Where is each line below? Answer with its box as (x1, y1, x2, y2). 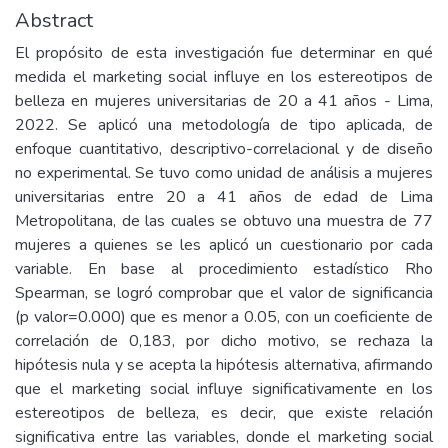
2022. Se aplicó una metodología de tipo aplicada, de (15, 114, 433, 137)
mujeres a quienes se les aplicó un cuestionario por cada (15, 234, 433, 257)
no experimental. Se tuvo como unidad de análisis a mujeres (15, 162, 433, 185)
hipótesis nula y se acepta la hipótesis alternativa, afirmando (15, 354, 433, 377)
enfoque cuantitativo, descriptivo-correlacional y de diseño (15, 138, 433, 161)
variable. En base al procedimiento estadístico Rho (15, 258, 433, 281)
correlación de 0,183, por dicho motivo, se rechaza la (15, 330, 433, 353)
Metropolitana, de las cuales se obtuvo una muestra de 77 (15, 210, 433, 233)
